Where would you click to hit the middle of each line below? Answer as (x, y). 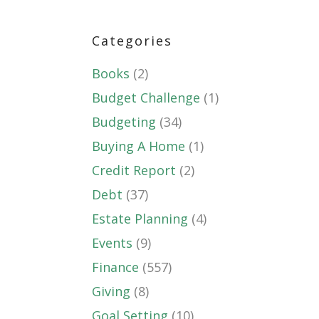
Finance (115, 267)
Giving (111, 291)
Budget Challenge (146, 98)
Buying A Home (138, 146)
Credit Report (134, 170)
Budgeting (124, 122)
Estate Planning (140, 219)
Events (112, 243)
